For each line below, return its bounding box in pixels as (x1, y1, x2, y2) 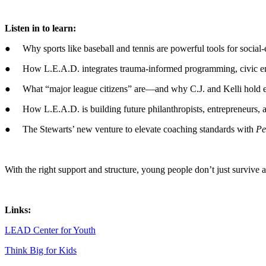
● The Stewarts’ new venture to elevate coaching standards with (5, 123, 256, 134)
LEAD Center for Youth (5, 224, 96, 235)
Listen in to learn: (5, 23, 76, 33)
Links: (5, 204, 31, 215)
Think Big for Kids (5, 245, 77, 255)
